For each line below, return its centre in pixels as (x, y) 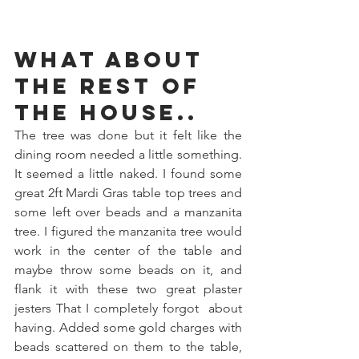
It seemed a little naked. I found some (128, 174)
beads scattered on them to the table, (128, 347)
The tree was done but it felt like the (128, 135)
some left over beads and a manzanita (128, 212)
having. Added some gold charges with (128, 328)
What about (114, 60)
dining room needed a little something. (128, 155)
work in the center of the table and (128, 251)
